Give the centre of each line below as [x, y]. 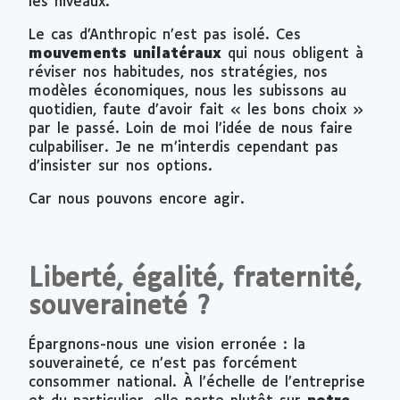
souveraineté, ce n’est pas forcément [163, 363]
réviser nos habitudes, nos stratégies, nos [178, 72]
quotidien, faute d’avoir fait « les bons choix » [196, 110]
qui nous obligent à [292, 54]
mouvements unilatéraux [125, 54]
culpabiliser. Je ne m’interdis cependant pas [183, 147]
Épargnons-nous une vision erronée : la [167, 345]
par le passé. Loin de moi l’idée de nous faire [191, 129]
